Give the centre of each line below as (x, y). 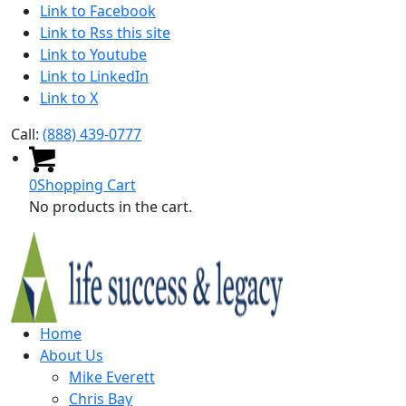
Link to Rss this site (105, 33)
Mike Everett (112, 377)
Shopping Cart (87, 185)
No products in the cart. (111, 207)
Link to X (69, 98)
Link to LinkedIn (94, 76)
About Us (72, 355)
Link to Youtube (93, 54)
